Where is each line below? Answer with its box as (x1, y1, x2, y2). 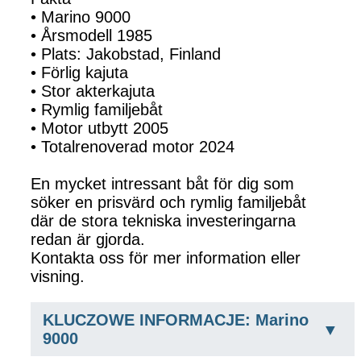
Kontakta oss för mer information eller (31, 249, 301, 268)
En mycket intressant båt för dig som (31, 175, 294, 193)
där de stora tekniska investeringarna (31, 212, 296, 230)
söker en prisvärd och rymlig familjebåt (31, 193, 306, 212)
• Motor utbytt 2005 (31, 119, 168, 138)
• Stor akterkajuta (31, 82, 155, 101)
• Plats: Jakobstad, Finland (31, 45, 221, 64)
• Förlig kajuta (31, 64, 128, 82)
